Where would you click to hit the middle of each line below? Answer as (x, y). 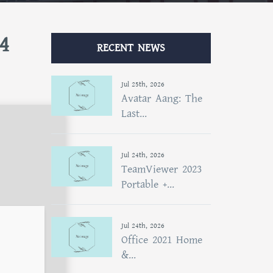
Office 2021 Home (161, 240)
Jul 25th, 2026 (143, 84)
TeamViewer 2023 (161, 169)
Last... (134, 114)
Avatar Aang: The (161, 98)
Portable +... (147, 184)
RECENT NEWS (131, 48)
